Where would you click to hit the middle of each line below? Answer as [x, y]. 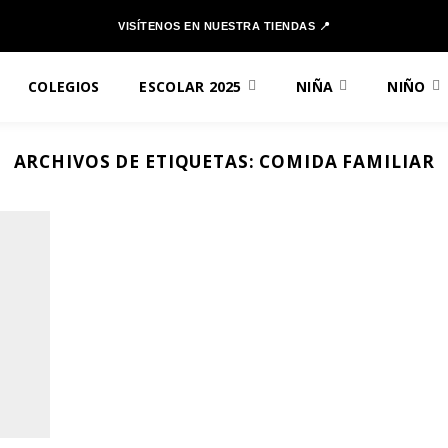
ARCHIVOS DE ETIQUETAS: [136, 161]
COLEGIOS [64, 86]
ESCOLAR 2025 [190, 86]
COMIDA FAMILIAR [347, 161]
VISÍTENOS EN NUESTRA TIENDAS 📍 [224, 26]
